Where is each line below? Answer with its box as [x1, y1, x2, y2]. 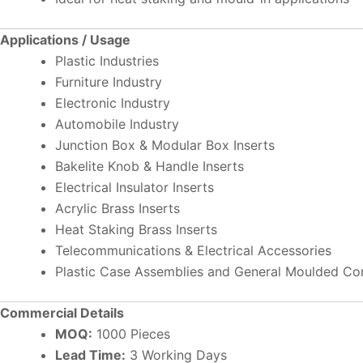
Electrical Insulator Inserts [55, 179, 214, 196]
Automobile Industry [55, 116, 179, 133]
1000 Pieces [92, 326, 170, 343]
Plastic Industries [55, 53, 159, 70]
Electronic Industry [55, 95, 170, 112]
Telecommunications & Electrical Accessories [55, 242, 331, 259]
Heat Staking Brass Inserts [55, 221, 217, 238]
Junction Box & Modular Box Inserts [55, 137, 275, 154]
